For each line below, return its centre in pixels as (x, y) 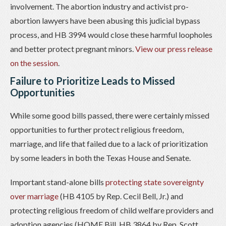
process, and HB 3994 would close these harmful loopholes (111, 34)
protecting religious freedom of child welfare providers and (112, 210)
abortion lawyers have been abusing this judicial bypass (105, 20)
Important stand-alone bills (58, 182)
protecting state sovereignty (155, 182)
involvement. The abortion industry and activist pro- (99, 6)
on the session (34, 63)
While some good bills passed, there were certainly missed (110, 115)
